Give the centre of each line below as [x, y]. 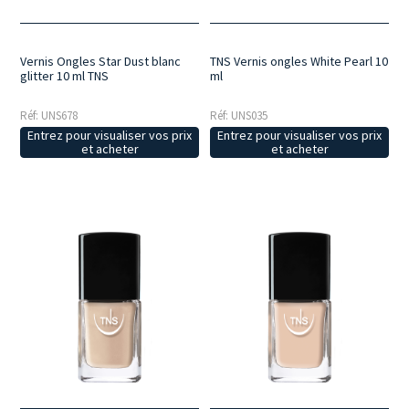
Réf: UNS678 [49, 116]
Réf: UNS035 [239, 116]
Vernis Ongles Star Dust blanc [101, 62]
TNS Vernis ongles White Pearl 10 [299, 62]
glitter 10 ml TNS [65, 76]
